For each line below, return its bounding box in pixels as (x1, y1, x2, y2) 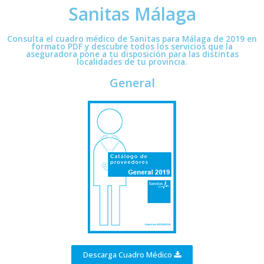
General (109, 75, 155, 91)
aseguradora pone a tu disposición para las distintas (25, 48, 239, 60)
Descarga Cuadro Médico (83, 249, 172, 260)
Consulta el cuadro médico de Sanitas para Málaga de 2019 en (7, 33, 257, 45)
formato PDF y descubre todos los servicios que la (31, 41, 233, 52)
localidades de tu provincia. (77, 56, 187, 68)
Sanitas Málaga (68, 2, 196, 27)
